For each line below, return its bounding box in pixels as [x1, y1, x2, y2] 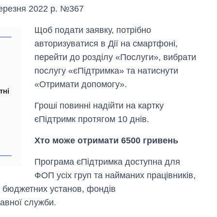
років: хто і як [142, 116, 190, 125]
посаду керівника [142, 135, 204, 143]
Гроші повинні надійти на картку [34, 100, 164, 110]
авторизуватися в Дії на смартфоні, [34, 38, 178, 48]
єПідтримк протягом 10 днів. [34, 114, 150, 124]
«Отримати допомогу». [34, 79, 127, 89]
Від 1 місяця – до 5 [142, 107, 210, 116]
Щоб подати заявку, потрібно [34, 25, 152, 35]
